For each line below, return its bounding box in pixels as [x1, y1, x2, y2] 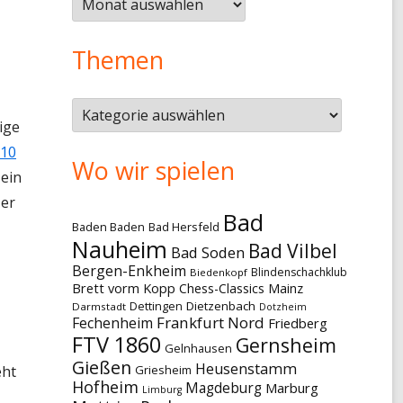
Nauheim [71, 233, 167, 264]
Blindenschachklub [250, 264, 347, 280]
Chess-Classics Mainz [178, 279, 303, 297]
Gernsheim [235, 331, 336, 358]
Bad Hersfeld [148, 218, 219, 235]
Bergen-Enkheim [71, 260, 186, 281]
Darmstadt [71, 299, 126, 313]
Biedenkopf [189, 264, 247, 279]
